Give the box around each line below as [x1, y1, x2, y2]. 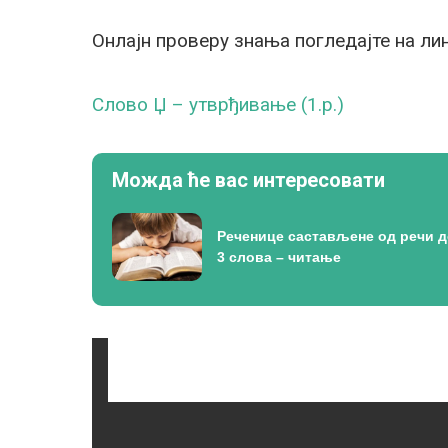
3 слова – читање [217, 248, 341, 265]
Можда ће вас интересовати [112, 168, 385, 192]
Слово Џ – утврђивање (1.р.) [92, 93, 344, 116]
